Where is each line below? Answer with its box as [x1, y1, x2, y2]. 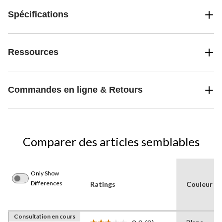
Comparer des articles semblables [22, 134, 200, 149]
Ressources [8, 47, 58, 57]
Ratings [90, 180, 115, 189]
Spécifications [8, 9, 68, 20]
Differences [31, 179, 62, 187]
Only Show [31, 169, 59, 177]
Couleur [186, 180, 213, 189]
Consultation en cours [13, 213, 75, 221]
